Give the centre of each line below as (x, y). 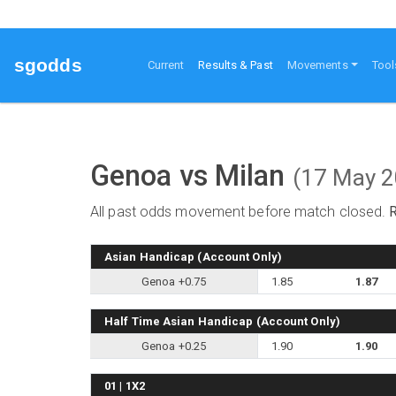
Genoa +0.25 (174, 346)
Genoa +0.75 (174, 281)
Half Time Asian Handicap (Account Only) (222, 321)
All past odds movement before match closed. (240, 211)
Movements (317, 65)
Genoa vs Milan (191, 175)
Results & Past (236, 65)
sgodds (48, 65)
